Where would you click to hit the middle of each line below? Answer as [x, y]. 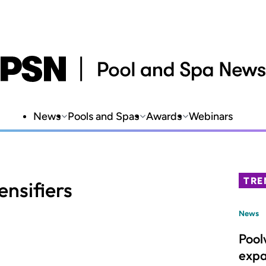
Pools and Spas [103, 116]
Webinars [211, 116]
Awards [164, 116]
